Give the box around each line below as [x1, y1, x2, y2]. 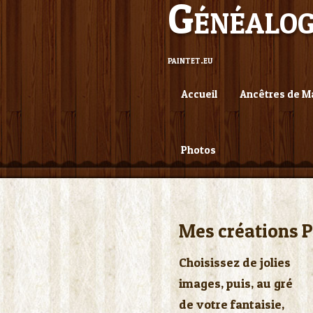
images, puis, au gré [179, 276, 293, 291]
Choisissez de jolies [179, 255, 291, 270]
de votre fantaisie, [179, 297, 284, 312]
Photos [181, 143, 216, 156]
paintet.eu [168, 52, 212, 66]
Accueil [181, 87, 217, 101]
